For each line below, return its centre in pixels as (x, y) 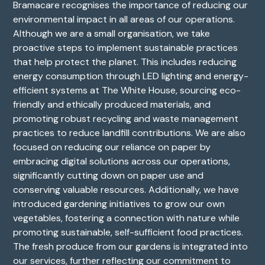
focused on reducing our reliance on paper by (112, 147)
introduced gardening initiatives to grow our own (119, 203)
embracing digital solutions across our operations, (122, 161)
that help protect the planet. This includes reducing (125, 62)
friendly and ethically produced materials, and (112, 104)
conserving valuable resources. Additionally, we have (126, 189)
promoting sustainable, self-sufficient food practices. (128, 232)
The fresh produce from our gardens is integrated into (131, 246)
